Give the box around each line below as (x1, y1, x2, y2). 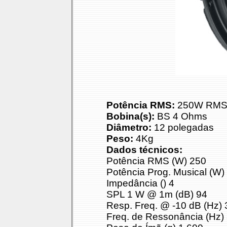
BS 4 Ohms (155, 111, 207, 122)
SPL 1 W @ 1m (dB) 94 (106, 189, 207, 200)
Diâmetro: (106, 122, 152, 133)
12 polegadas (152, 122, 214, 133)
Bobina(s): (106, 111, 155, 122)
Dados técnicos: (106, 144, 182, 155)
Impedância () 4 (106, 178, 174, 188)
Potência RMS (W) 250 (106, 156, 206, 166)
